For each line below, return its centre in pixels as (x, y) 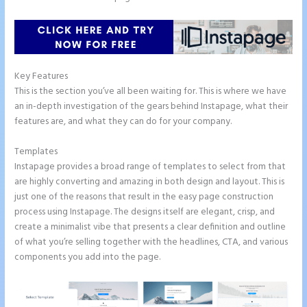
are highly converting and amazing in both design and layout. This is (150, 182)
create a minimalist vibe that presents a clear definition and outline (150, 227)
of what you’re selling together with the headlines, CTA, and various (151, 242)
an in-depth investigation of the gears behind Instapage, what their (151, 106)
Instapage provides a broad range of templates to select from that (150, 167)
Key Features (41, 76)
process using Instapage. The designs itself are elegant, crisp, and (145, 212)
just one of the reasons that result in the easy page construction (144, 197)
